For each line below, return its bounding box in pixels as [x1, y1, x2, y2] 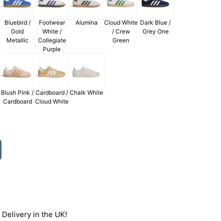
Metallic [6, 37, 29, 44]
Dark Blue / [140, 19, 171, 27]
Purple [43, 45, 61, 53]
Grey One [142, 28, 169, 36]
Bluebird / [4, 19, 31, 27]
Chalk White [70, 89, 104, 97]
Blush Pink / [1, 89, 34, 97]
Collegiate [37, 37, 66, 44]
